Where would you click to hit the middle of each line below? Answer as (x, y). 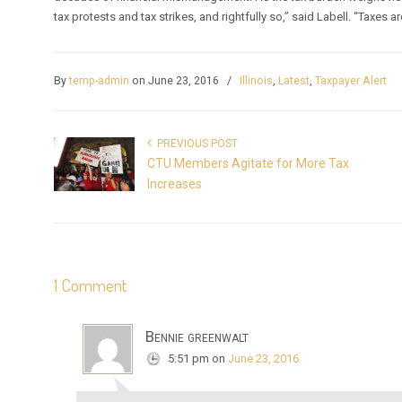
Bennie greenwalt (197, 337)
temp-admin (100, 80)
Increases (175, 184)
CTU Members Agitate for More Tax (249, 163)
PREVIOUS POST (195, 143)
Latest (294, 80)
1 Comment (91, 285)
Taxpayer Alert (351, 80)
